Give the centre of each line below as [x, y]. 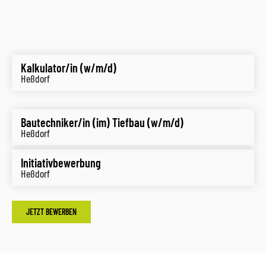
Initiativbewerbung [61, 163]
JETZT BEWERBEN [51, 212]
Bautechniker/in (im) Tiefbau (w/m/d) [102, 122]
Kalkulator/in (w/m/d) [69, 68]
